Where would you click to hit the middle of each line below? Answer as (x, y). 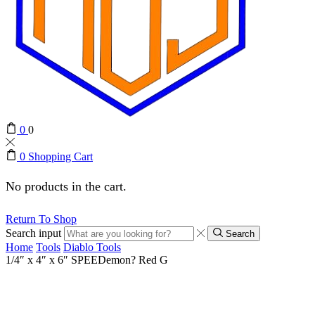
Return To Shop (41, 219)
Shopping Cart (60, 157)
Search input (33, 233)
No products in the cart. (66, 186)
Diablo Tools (92, 247)
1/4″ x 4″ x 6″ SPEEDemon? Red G (87, 259)
